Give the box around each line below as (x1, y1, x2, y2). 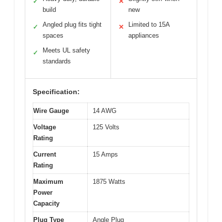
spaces (43, 32, 63, 40)
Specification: (33, 88, 80, 96)
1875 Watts (93, 178, 125, 186)
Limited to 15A (128, 21, 169, 29)
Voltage (33, 123, 56, 131)
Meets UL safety (43, 47, 90, 55)
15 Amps (93, 151, 118, 159)
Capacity (33, 200, 59, 208)
